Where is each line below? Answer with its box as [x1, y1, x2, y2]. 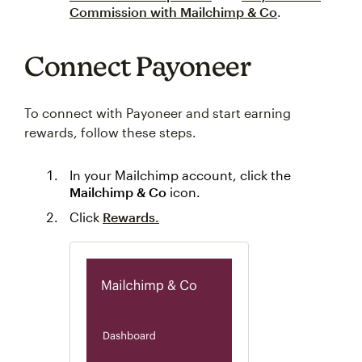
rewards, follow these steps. [24, 124, 196, 140]
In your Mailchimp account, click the [69, 167, 291, 183]
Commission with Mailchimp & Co [69, 4, 277, 19]
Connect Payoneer [24, 50, 250, 82]
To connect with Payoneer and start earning [24, 105, 291, 120]
